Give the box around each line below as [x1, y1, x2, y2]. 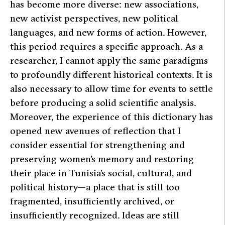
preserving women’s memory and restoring [10, 152, 194, 165]
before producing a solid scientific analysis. [10, 96, 196, 108]
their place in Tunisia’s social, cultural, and [10, 166, 192, 179]
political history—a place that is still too [10, 180, 180, 193]
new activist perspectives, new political [10, 12, 178, 24]
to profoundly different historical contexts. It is [10, 68, 212, 80]
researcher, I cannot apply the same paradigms [10, 54, 208, 66]
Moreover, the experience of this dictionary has [10, 110, 213, 123]
